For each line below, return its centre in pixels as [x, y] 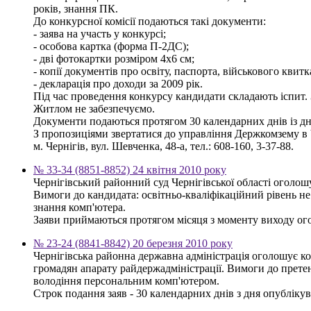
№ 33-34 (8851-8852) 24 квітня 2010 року [130, 169]
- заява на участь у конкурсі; [100, 33]
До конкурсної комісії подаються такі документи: [150, 21]
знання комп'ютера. [79, 207]
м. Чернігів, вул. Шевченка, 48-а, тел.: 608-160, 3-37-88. [163, 146]
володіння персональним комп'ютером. [126, 280]
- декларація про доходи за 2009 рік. [118, 83]
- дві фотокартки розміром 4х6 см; [114, 58]
